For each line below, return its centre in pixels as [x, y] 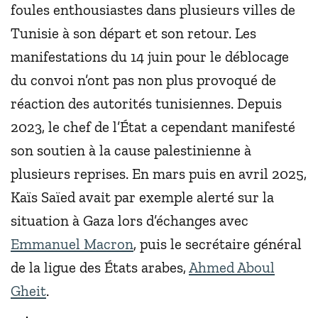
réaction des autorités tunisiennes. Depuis [146, 104]
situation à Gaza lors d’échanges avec [130, 221]
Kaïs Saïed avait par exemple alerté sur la [142, 197]
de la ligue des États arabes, [100, 268]
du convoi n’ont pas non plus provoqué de [143, 80]
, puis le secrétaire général [218, 244]
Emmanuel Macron [72, 244]
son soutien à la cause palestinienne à [131, 150]
